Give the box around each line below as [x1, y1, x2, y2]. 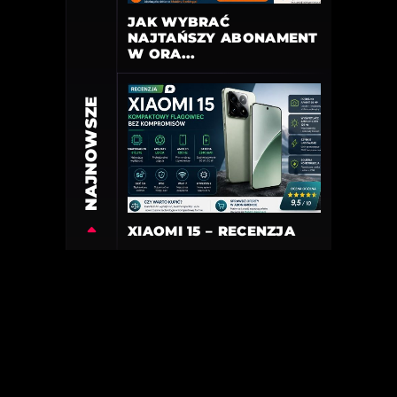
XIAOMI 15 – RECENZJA [128, 222, 295, 239]
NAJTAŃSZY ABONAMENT [128, 29, 318, 47]
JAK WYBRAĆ [128, 13, 230, 31]
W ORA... [128, 45, 196, 63]
